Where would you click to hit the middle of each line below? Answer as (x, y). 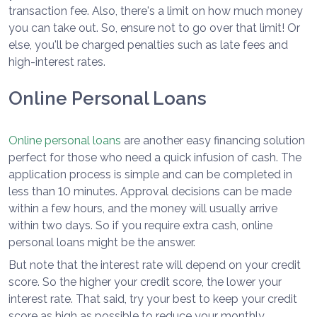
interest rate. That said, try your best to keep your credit (153, 299)
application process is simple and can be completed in (150, 175)
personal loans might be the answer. (102, 243)
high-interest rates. (57, 62)
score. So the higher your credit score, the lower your (145, 282)
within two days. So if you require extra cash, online (140, 226)
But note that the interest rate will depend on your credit (155, 265)
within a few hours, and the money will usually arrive (143, 209)
